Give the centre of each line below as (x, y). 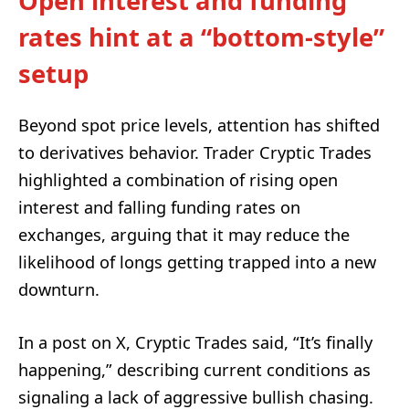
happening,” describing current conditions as (194, 369)
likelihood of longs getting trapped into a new (197, 262)
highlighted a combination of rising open (178, 179)
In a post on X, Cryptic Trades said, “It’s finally (195, 342)
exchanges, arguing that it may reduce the (184, 234)
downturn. (59, 289)
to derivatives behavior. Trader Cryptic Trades (195, 152)
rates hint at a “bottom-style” (201, 37)
